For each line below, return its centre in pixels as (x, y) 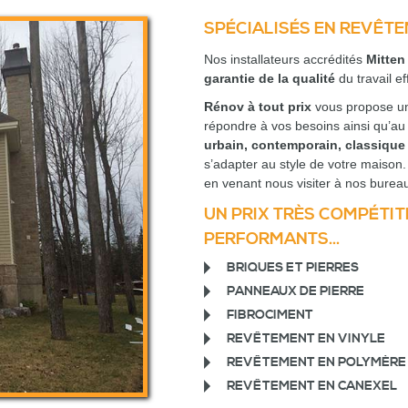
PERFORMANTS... (271, 239)
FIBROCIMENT (270, 315)
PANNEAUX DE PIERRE (295, 291)
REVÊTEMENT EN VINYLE (306, 339)
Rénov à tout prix (257, 107)
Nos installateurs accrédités (285, 59)
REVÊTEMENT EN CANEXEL (311, 386)
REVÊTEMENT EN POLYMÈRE (316, 362)
